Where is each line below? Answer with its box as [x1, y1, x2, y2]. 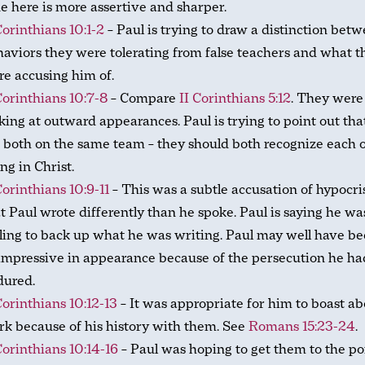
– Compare [108, 90, 179, 107]
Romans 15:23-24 [248, 318, 355, 335]
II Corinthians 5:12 [179, 90, 291, 107]
